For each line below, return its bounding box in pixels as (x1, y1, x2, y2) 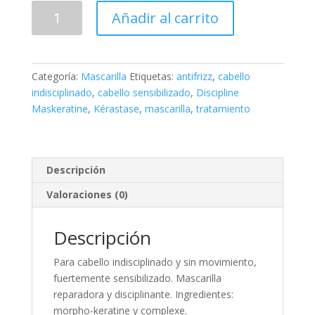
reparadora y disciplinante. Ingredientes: (53, 288, 233, 302)
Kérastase (93, 102, 139, 116)
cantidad (30, 34, 70, 48)
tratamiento (195, 102, 250, 116)
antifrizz (176, 70, 212, 84)
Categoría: (31, 70, 81, 84)
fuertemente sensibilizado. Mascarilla (53, 271, 221, 285)
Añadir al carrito (112, 8, 219, 28)
